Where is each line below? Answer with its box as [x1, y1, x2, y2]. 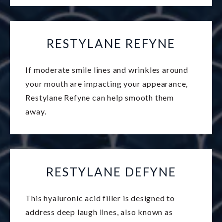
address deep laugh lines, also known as [25, 207, 173, 217]
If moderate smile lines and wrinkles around [25, 65, 188, 75]
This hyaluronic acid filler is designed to [25, 193, 175, 203]
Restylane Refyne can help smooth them [25, 93, 174, 103]
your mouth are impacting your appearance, [25, 79, 188, 89]
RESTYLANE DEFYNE [46, 165, 176, 179]
